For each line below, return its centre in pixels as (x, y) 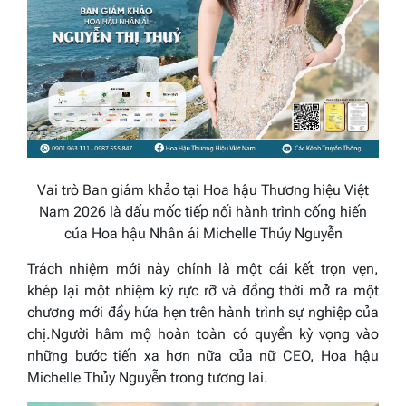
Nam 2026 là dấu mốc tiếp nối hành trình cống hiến (203, 211)
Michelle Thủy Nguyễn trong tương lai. (148, 377)
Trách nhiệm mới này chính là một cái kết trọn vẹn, (203, 268)
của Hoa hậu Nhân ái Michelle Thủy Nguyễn (203, 233)
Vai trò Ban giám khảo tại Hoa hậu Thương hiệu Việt (203, 189)
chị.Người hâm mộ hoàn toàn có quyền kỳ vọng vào (203, 333)
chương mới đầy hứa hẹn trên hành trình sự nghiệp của (203, 312)
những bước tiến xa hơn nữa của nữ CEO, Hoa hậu (203, 355)
